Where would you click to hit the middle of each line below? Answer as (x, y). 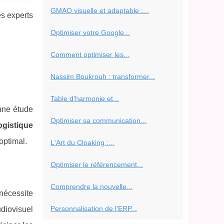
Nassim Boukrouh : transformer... (103, 76)
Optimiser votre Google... (90, 32)
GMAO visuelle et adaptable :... (100, 10)
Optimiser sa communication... (98, 120)
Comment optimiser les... (90, 54)
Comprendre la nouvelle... (91, 186)
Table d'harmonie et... (85, 98)
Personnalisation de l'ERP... (94, 208)
